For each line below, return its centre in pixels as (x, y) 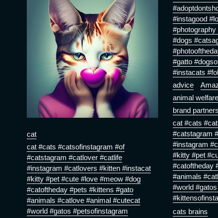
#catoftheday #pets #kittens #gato (80, 190)
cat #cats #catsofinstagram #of (76, 147)
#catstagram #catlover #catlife (74, 158)
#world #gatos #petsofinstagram (77, 211)
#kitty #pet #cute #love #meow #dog (84, 179)
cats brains (190, 211)
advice (183, 85)
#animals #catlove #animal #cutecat (83, 200)
